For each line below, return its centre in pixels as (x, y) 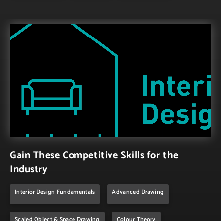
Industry (29, 169)
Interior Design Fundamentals (55, 192)
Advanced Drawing (138, 192)
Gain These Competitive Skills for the (94, 155)
